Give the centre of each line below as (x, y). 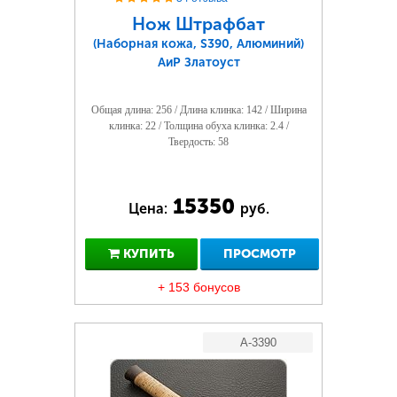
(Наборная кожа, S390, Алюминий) (198, 44)
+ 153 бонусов (198, 287)
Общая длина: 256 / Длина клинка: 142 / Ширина (198, 110)
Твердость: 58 (198, 142)
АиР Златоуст (198, 62)
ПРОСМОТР (260, 254)
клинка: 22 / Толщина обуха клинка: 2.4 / (198, 126)
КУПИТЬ (147, 254)
